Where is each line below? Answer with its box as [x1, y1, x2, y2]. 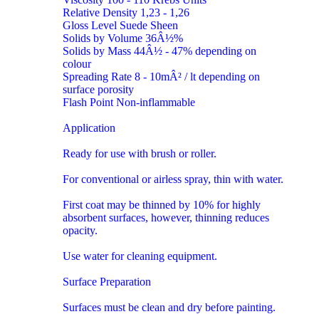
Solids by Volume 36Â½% [63, 31, 183, 44]
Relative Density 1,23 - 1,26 [63, 6, 189, 19]
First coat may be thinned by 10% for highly [63, 198, 261, 211]
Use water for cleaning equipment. [63, 249, 217, 262]
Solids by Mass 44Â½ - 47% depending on [63, 44, 256, 57]
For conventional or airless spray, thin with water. [63, 172, 283, 185]
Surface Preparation [63, 275, 151, 288]
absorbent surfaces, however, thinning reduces [63, 211, 269, 224]
